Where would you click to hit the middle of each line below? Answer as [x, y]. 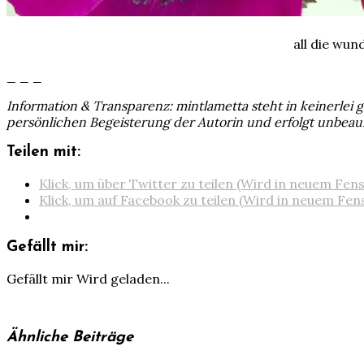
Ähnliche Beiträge [70, 338]
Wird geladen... [123, 278]
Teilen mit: [43, 153]
